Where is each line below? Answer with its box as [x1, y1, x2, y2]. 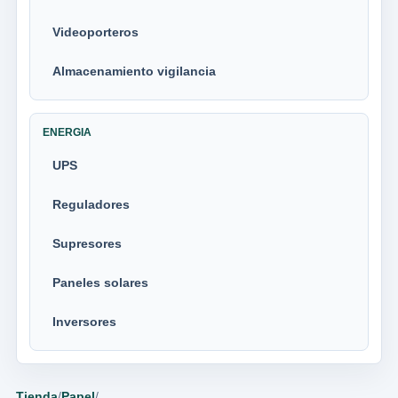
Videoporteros [52, 25, 139, 39]
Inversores [52, 314, 116, 329]
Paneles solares [52, 275, 148, 290]
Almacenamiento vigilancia [52, 64, 216, 78]
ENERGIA [43, 126, 92, 139]
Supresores [52, 236, 122, 251]
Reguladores [52, 197, 130, 211]
